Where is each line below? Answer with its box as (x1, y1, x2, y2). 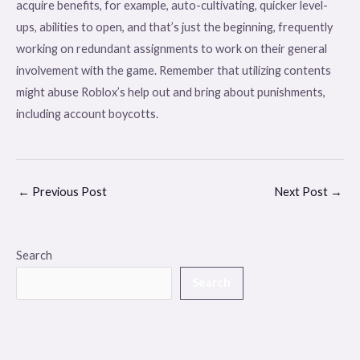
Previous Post (30, 185, 107, 199)
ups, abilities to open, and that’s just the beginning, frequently (16, 19, 333, 34)
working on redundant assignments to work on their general (16, 41, 327, 55)
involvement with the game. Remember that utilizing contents (16, 63, 331, 77)
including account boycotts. (16, 106, 158, 121)
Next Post (274, 185, 330, 199)
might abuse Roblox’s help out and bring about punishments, (16, 84, 325, 99)
